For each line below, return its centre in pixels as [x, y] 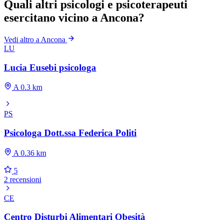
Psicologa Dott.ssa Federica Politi [70, 133]
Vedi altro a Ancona [36, 39]
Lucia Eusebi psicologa [50, 67]
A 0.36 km [29, 153]
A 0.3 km [27, 87]
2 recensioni [23, 179]
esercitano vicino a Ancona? [74, 17]
